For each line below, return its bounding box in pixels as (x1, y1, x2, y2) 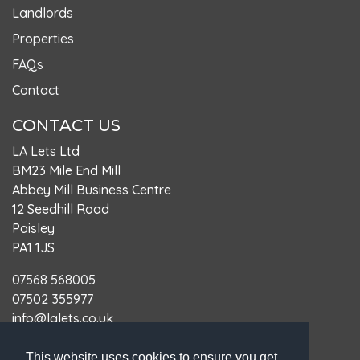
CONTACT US (12, 116, 121, 136)
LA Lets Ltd (12, 143, 80, 160)
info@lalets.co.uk (12, 310, 113, 327)
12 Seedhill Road (12, 201, 109, 218)
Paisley (12, 220, 55, 237)
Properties (12, 31, 74, 47)
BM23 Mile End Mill (12, 162, 121, 179)
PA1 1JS (12, 239, 55, 256)
